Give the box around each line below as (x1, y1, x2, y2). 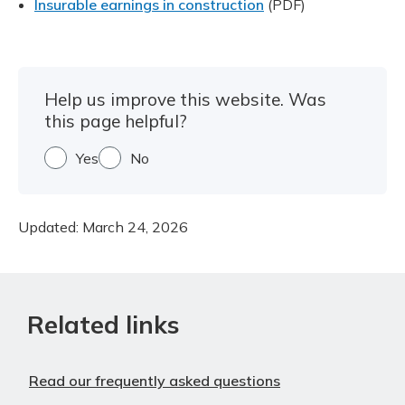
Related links (27, 309, 180, 341)
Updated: (18, 218, 82, 237)
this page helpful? (44, 110, 187, 133)
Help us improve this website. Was (44, 89, 326, 111)
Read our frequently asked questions (29, 372, 280, 391)
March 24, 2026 (82, 218, 188, 237)
